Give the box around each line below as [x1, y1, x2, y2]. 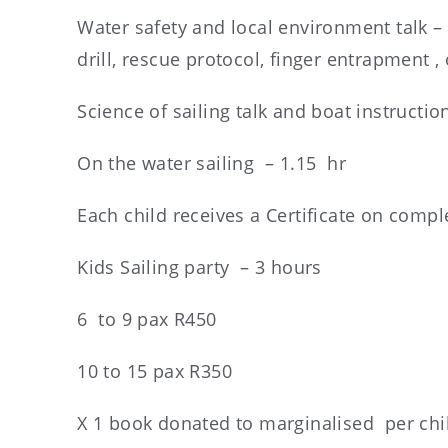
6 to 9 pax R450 [77, 307, 217, 331]
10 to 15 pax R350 [77, 359, 233, 383]
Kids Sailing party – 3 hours [77, 255, 322, 279]
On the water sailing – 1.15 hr [77, 151, 347, 175]
